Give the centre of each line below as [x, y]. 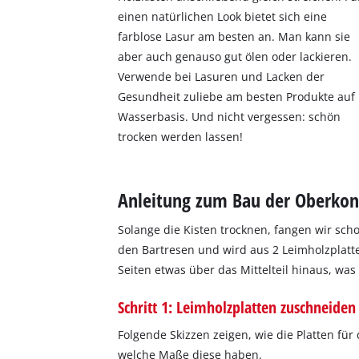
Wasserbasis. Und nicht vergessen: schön [230, 116]
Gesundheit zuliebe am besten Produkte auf [237, 96]
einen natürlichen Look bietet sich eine [223, 16]
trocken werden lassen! [181, 136]
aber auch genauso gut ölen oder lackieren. [235, 56]
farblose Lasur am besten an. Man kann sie [234, 36]
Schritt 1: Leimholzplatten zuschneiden [237, 307]
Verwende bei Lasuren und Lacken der [222, 76]
